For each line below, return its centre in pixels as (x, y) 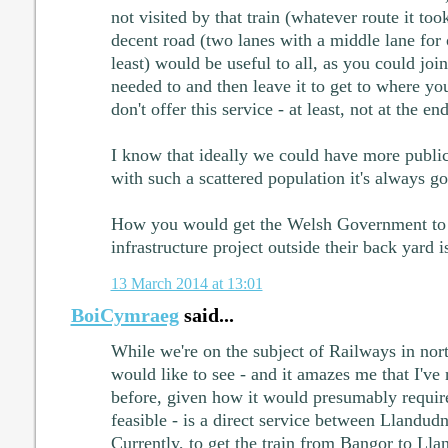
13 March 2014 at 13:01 (186, 284)
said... (206, 315)
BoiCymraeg (124, 315)
